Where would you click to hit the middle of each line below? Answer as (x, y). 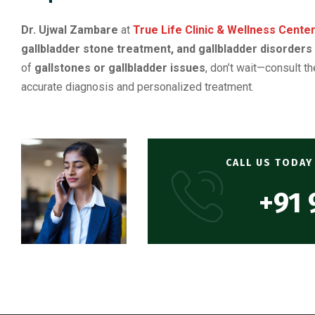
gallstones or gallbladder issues (120, 67)
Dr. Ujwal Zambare (70, 30)
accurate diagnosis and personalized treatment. (137, 86)
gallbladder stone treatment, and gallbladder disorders (167, 49)
